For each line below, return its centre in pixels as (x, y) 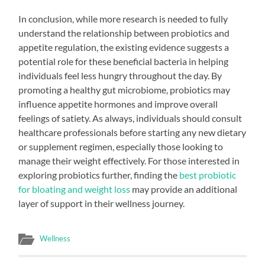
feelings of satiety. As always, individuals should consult (130, 118)
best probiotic (208, 174)
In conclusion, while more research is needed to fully (123, 18)
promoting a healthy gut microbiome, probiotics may (125, 89)
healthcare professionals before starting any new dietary (132, 132)
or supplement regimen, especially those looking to (121, 146)
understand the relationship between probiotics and (124, 33)
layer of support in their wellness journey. (102, 203)
